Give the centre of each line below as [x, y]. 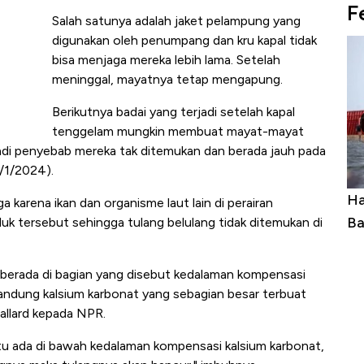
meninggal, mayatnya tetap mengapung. [167, 80]
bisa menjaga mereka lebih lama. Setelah [166, 60]
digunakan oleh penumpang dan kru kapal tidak [184, 41]
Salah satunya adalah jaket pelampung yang [176, 21]
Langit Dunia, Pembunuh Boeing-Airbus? [209, 222]
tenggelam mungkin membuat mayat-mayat [178, 132]
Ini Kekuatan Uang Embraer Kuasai [190, 199]
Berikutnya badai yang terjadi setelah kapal [173, 112]
